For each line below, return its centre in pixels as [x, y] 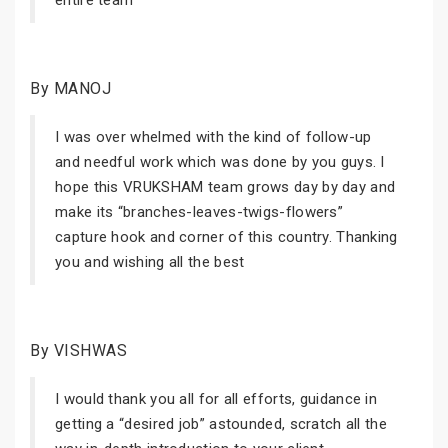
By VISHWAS [78, 350]
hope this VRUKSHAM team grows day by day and [225, 187]
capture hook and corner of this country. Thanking [226, 237]
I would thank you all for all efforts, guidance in [216, 399]
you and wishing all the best [150, 262]
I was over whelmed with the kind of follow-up [213, 137]
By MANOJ [70, 88]
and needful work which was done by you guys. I [220, 162]
